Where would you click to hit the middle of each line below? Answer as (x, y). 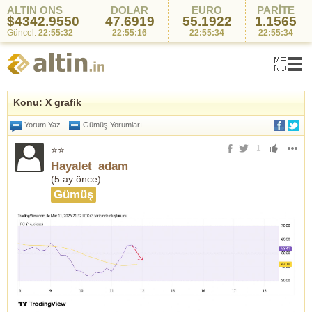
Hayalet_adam (89, 166)
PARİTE (275, 10)
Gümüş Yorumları (112, 125)
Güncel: (23, 33)
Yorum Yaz (42, 125)
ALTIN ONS (35, 10)
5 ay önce (76, 179)
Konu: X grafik (47, 102)
